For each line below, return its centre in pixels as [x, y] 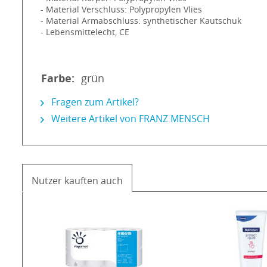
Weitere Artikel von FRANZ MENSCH [129, 119]
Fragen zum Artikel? [94, 102]
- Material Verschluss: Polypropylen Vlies [121, 10]
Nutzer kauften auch [77, 181]
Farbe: [58, 78]
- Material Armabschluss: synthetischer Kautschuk [141, 21]
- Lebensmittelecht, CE [85, 32]
